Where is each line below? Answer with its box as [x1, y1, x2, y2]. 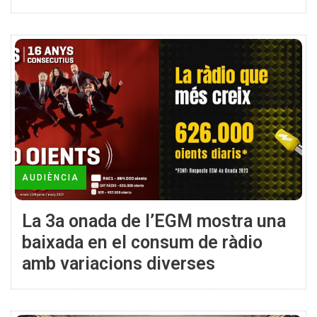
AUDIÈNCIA [22, 172, 79, 183]
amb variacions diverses [22, 253, 215, 274]
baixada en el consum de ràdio [22, 231, 263, 253]
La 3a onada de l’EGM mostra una [22, 210, 286, 231]
